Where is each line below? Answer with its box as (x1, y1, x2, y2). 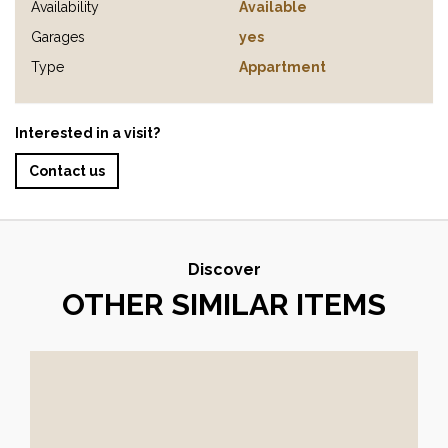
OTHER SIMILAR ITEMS (62, 287, 386, 322)
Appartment (239, 59, 326, 75)
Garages (31, 29, 85, 45)
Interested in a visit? (15, 125, 160, 141)
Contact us (29, 163, 105, 179)
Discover (187, 260, 261, 279)
